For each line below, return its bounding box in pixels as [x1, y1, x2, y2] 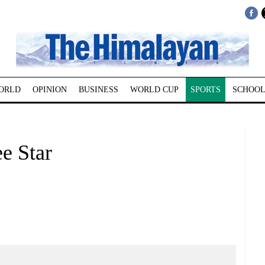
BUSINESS [78, 85, 118, 94]
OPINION [32, 85, 67, 94]
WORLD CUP [130, 85, 179, 94]
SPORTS [190, 85, 221, 94]
